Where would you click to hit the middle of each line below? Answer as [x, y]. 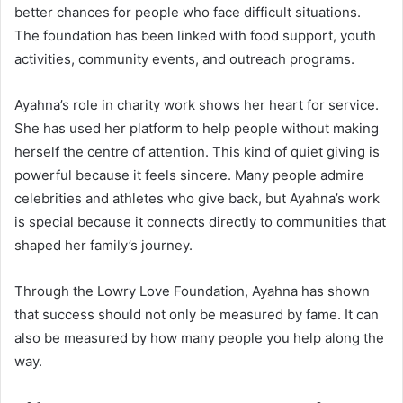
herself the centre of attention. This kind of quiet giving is [197, 151]
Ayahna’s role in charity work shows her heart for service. [197, 104]
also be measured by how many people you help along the [199, 337]
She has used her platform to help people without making [197, 128]
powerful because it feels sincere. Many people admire [189, 175]
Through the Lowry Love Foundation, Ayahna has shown [192, 291]
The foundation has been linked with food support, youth [195, 35]
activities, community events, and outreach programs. [184, 58]
